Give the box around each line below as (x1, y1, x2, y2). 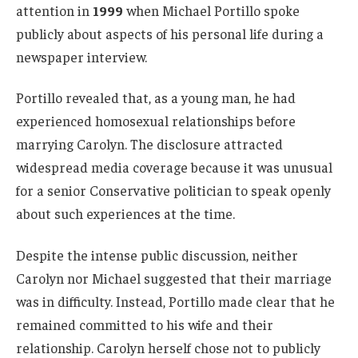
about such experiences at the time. (16, 205, 235, 223)
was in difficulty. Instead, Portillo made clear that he (16, 292, 335, 311)
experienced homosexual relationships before (16, 112, 296, 130)
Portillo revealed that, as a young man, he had (16, 89, 296, 107)
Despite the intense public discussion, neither (16, 246, 298, 265)
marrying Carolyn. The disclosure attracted (16, 135, 283, 153)
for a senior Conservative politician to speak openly (16, 181, 331, 200)
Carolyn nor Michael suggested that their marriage (16, 269, 332, 288)
